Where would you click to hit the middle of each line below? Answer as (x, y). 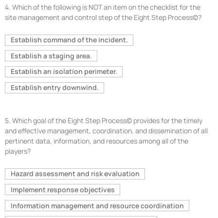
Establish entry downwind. (54, 88)
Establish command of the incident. (69, 40)
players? (18, 151)
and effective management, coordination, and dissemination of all (106, 130)
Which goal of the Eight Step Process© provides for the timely (107, 120)
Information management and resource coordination (97, 205)
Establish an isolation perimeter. (64, 72)
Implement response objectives (63, 189)
